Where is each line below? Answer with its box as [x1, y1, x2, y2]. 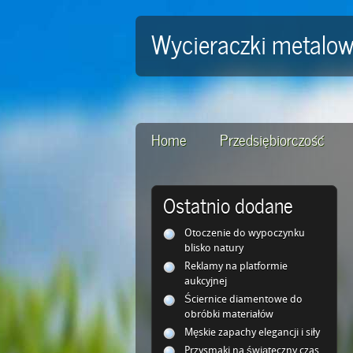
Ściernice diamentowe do [184, 295, 303, 305]
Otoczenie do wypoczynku [184, 229, 305, 239]
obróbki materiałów [184, 310, 273, 320]
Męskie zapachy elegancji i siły [184, 328, 320, 338]
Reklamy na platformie [184, 262, 288, 272]
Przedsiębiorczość [220, 127, 325, 150]
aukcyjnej [184, 277, 227, 287]
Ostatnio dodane [163, 189, 293, 219]
